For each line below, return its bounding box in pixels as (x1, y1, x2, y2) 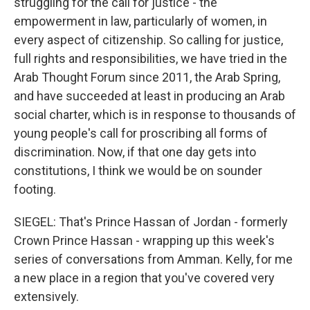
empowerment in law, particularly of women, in (14, 14, 267, 28)
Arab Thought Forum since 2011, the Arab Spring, (14, 70, 280, 84)
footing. (14, 182, 56, 197)
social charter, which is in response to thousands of (14, 107, 296, 122)
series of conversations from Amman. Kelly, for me (14, 252, 293, 266)
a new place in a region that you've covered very (14, 271, 275, 285)
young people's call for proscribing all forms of (14, 126, 268, 140)
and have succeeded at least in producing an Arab (14, 89, 285, 103)
